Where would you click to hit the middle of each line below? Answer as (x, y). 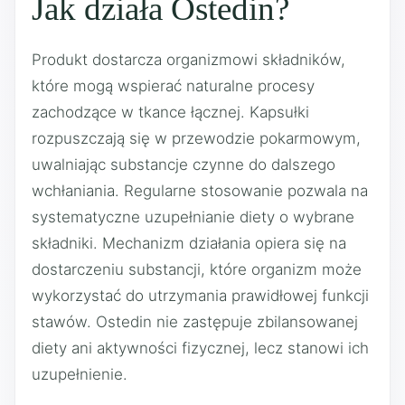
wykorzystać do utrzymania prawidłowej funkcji (200, 296)
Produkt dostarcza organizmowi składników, (188, 60)
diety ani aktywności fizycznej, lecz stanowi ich (200, 348)
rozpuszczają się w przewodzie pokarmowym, (196, 138)
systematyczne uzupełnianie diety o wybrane (193, 217)
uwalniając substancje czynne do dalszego (184, 165)
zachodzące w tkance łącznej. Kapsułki (170, 112)
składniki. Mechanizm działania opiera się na (189, 243)
